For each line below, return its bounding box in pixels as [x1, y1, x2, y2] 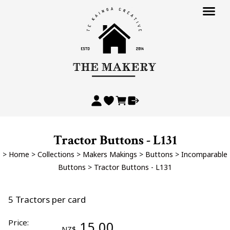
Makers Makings [83, 149, 137, 159]
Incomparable [181, 149, 227, 159]
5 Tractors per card [8, 194, 86, 205]
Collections [37, 149, 74, 159]
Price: [8, 217, 29, 227]
